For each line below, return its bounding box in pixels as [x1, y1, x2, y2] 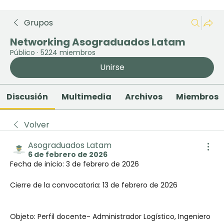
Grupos [24, 17, 53, 28]
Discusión [6, 91, 48, 102]
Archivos [125, 91, 163, 102]
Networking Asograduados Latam [10, 35, 185, 49]
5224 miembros [40, 47, 95, 57]
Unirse [99, 61, 124, 73]
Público [10, 47, 35, 57]
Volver [24, 119, 49, 130]
